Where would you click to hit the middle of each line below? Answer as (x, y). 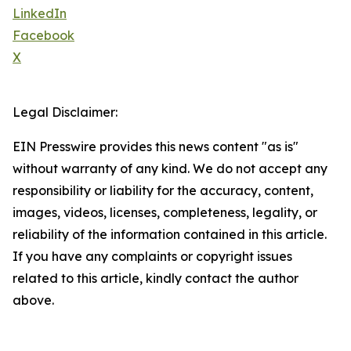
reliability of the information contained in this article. (170, 235)
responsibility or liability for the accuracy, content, (163, 191)
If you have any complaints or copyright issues (152, 257)
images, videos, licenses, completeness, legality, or (165, 213)
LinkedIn (40, 14)
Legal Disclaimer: (65, 112)
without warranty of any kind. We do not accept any (170, 169)
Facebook (43, 36)
